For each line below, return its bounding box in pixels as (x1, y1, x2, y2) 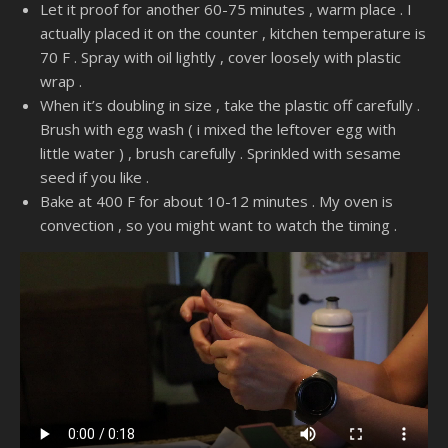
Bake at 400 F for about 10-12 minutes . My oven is (40, 191, 393, 212)
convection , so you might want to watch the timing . (40, 215, 397, 236)
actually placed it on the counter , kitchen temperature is (40, 23, 426, 44)
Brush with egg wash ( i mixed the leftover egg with (40, 119, 396, 140)
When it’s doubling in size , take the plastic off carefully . (40, 95, 420, 116)
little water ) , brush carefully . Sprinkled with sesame (40, 143, 401, 164)
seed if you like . (40, 167, 149, 188)
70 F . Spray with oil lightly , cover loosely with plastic (40, 47, 401, 68)
